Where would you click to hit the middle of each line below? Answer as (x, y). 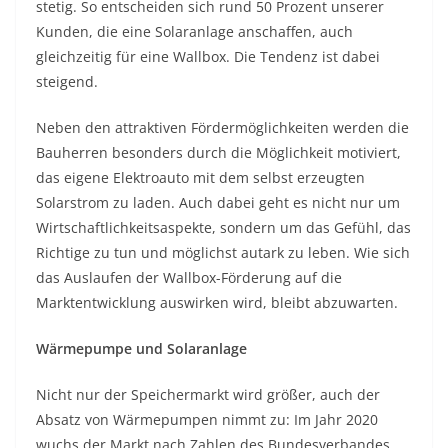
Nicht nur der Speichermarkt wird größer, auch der (208, 394)
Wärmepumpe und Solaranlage (141, 348)
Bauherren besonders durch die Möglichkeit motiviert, (218, 152)
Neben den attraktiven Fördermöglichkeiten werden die (222, 127)
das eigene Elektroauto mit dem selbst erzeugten (200, 177)
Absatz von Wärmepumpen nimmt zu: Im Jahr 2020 (207, 419)
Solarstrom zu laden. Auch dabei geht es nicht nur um (218, 202)
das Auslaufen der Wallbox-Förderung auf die (189, 277)
